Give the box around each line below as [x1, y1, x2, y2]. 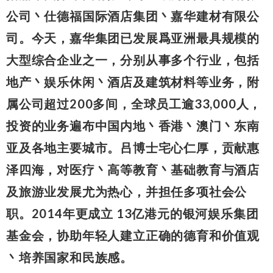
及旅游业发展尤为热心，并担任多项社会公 [6, 183, 247, 199]
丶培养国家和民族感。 [6, 249, 133, 264]
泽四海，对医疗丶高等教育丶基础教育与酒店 [6, 161, 260, 177]
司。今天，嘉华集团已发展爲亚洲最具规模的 [6, 30, 260, 45]
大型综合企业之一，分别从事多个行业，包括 [6, 52, 260, 67]
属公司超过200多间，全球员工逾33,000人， [6, 96, 262, 111]
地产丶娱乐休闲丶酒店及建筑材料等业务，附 [6, 74, 260, 89]
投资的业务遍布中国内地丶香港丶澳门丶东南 [6, 118, 260, 133]
